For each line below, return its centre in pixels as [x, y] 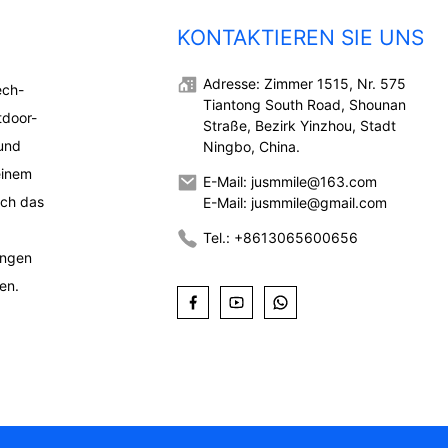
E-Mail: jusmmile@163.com [289, 181]
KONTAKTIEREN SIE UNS [300, 38]
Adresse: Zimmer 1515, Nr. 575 [304, 83]
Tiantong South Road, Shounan [304, 104]
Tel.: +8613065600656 [280, 237]
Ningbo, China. [251, 146]
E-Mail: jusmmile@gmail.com [294, 202]
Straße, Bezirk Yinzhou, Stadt [299, 125]
